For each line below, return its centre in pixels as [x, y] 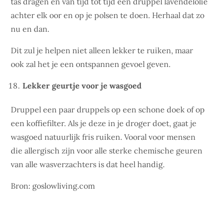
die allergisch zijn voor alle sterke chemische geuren [107, 151]
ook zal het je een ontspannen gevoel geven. [91, 64]
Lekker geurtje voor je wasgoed [82, 86]
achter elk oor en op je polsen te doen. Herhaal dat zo [108, 15]
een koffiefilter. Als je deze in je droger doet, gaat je [104, 123]
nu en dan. [30, 29]
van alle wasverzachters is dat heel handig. [88, 164]
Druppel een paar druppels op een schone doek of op [108, 109]
